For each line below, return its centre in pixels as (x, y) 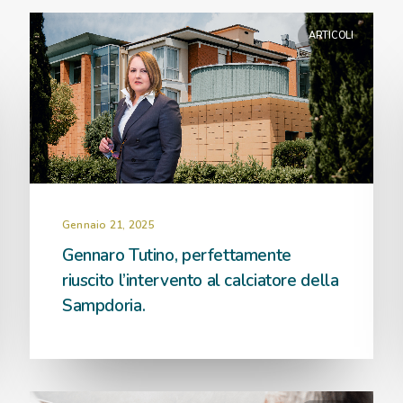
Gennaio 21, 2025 (108, 225)
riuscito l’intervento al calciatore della (201, 281)
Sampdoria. (104, 306)
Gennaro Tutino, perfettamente (177, 255)
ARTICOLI (331, 36)
